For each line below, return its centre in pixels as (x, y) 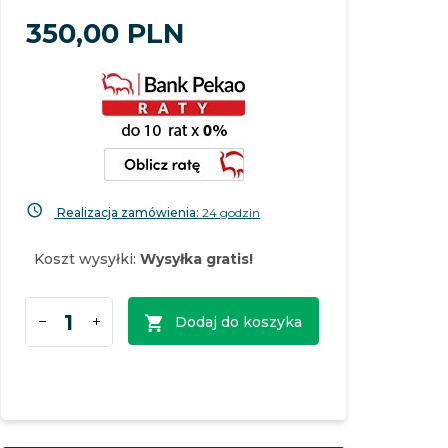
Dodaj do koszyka (239, 322)
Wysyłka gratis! (197, 259)
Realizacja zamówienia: (128, 212)
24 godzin (231, 212)
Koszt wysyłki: (87, 259)
